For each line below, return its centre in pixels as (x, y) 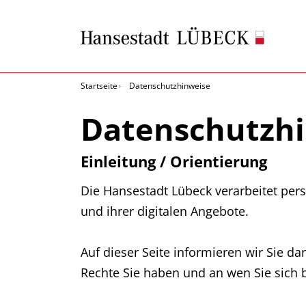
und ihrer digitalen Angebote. (165, 211)
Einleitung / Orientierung (174, 161)
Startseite (99, 86)
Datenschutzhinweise (170, 86)
